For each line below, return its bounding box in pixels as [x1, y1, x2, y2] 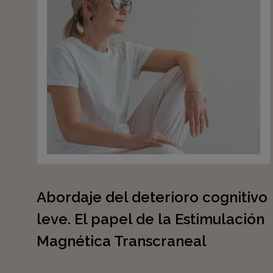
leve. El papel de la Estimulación [37, 210, 264, 228]
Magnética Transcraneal [37, 232, 207, 250]
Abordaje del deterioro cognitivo [37, 188, 268, 206]
